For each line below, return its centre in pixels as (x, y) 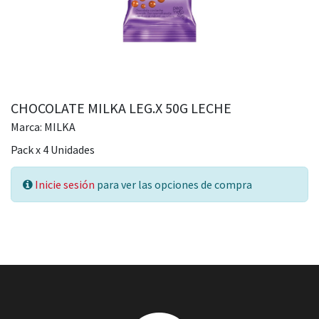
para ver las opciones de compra (173, 184)
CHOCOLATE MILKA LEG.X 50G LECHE (121, 108)
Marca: (27, 126)
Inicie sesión (65, 184)
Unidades (73, 149)
